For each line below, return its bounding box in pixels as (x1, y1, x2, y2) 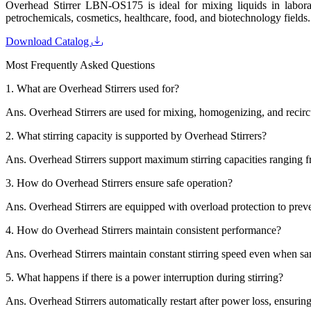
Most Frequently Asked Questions (6, 58, 155, 71)
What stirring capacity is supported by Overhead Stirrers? (17, 129, 267, 142)
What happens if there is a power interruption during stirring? (17, 271, 283, 283)
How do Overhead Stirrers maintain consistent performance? (17, 224, 281, 236)
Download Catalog (6, 35, 92, 47)
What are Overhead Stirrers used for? (17, 82, 179, 94)
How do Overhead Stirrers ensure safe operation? (17, 176, 233, 189)
